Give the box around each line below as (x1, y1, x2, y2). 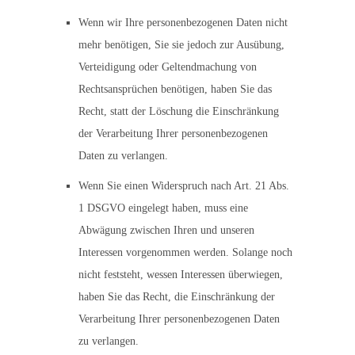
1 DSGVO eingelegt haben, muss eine (78, 202, 248, 214)
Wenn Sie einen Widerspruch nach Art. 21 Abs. (78, 180, 289, 192)
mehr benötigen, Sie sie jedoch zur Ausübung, (78, 39, 284, 51)
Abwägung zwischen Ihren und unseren (78, 224, 254, 236)
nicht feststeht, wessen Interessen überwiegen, (78, 269, 283, 281)
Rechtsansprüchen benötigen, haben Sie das (78, 83, 272, 95)
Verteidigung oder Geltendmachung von (78, 61, 257, 73)
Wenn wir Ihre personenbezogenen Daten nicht (78, 17, 288, 29)
